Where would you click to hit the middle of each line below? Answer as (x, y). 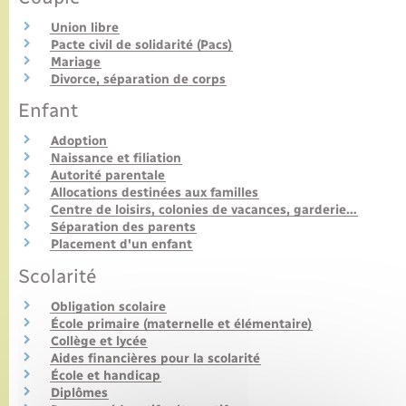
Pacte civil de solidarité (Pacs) (141, 44)
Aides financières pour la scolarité (155, 358)
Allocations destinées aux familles (155, 193)
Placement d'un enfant (121, 244)
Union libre (85, 27)
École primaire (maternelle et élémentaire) (181, 324)
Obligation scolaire (108, 306)
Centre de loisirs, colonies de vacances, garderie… (204, 210)
